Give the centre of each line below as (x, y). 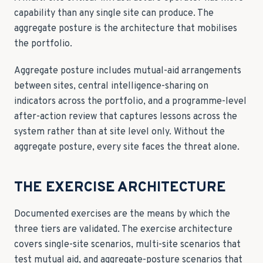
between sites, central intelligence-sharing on (111, 86)
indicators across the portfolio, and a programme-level (130, 102)
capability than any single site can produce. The (114, 14)
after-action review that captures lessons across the (126, 117)
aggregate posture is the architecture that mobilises (126, 29)
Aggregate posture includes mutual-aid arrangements (128, 71)
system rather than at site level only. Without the (119, 132)
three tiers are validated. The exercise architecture (123, 230)
